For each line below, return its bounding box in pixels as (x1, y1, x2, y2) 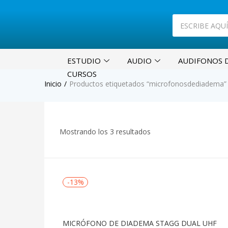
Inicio (44, 79, 62, 89)
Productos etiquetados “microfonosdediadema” (69, 79, 226, 89)
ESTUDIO (67, 55, 101, 66)
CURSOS (67, 69, 97, 79)
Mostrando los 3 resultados (60, 127, 151, 136)
